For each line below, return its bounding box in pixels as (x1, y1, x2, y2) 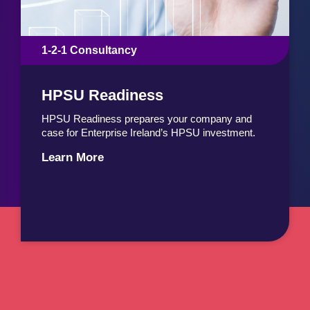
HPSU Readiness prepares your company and (42, 113, 252, 125)
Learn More (42, 150, 104, 164)
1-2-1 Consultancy (42, 44, 137, 57)
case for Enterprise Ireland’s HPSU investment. (42, 127, 255, 139)
